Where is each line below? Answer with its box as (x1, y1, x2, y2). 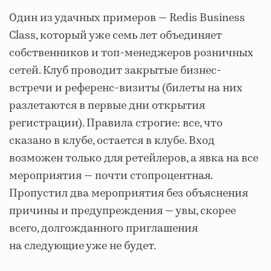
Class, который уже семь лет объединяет (9, 27, 222, 44)
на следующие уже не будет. (9, 238, 156, 254)
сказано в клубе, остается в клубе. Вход (9, 132, 215, 149)
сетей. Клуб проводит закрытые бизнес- (9, 62, 221, 79)
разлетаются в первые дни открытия (9, 97, 205, 114)
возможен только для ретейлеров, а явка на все (9, 150, 258, 166)
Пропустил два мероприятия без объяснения (9, 185, 248, 201)
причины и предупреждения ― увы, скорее (9, 203, 236, 219)
